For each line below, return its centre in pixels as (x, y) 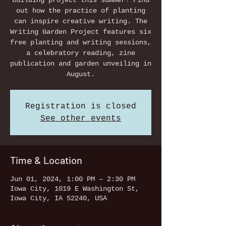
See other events (81, 119)
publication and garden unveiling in (81, 64)
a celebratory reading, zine (81, 53)
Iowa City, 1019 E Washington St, (75, 189)
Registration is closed (81, 106)
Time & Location (46, 160)
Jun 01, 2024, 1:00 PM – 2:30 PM (73, 179)
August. (81, 74)
